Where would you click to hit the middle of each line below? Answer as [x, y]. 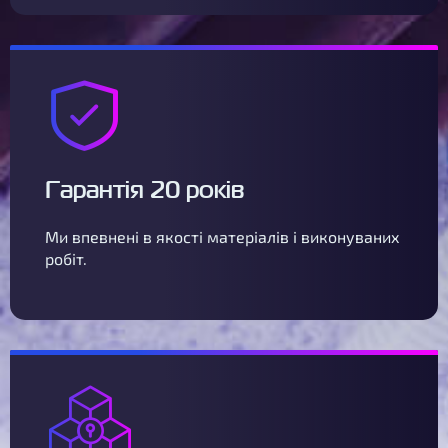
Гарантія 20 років [144, 189]
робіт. [66, 258]
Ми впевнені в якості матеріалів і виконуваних [222, 236]
